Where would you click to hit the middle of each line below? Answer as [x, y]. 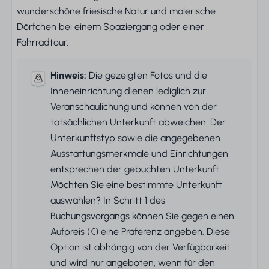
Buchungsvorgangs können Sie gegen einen [142, 216]
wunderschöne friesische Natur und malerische [116, 11]
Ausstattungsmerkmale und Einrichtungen [139, 153]
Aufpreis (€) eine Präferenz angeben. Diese [140, 231]
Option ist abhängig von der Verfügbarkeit [140, 247]
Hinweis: [68, 75]
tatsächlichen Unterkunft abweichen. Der [138, 122]
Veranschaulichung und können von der [134, 107]
